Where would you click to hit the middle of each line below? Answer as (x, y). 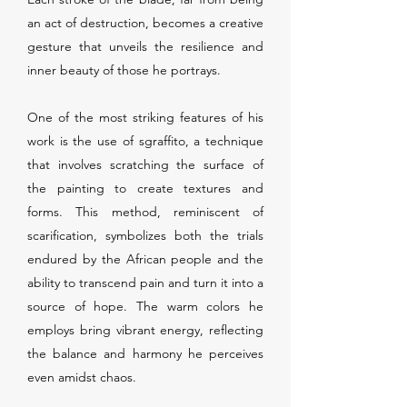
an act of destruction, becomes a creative (145, 23)
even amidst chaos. (82, 377)
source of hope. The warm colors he (145, 306)
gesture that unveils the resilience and (145, 46)
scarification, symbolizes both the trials (145, 235)
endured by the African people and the (145, 259)
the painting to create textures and (145, 188)
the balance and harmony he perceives (145, 353)
